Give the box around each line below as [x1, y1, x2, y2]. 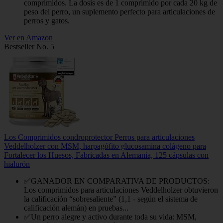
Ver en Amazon [4, 33, 53, 42]
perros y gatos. [24, 16, 70, 25]
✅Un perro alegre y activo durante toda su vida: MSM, [24, 213, 197, 222]
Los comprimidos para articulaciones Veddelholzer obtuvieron [24, 186, 218, 195]
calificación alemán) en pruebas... [24, 204, 128, 213]
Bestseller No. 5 [4, 42, 54, 51]
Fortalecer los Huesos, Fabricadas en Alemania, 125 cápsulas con [4, 151, 209, 160]
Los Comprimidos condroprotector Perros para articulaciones [4, 133, 195, 142]
